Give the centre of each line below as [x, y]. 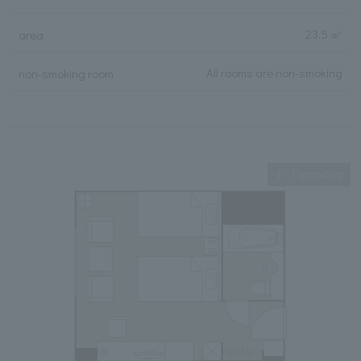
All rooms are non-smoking [275, 73]
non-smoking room [66, 74]
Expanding [318, 173]
